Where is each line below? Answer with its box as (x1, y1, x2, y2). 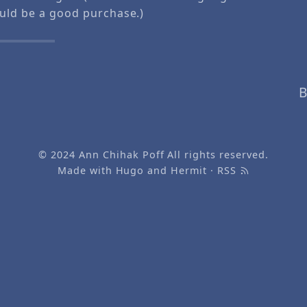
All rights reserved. (164, 148, 269, 162)
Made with (57, 164, 116, 177)
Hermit (171, 164, 207, 177)
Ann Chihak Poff (79, 148, 164, 162)
